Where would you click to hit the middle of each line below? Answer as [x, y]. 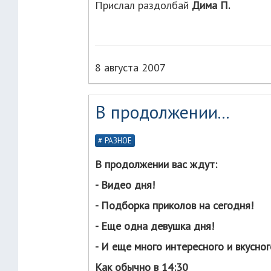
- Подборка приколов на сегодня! [174, 205]
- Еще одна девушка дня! [155, 226]
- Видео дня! [125, 185]
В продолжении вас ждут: [156, 164]
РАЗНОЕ [118, 141]
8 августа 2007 [130, 67]
